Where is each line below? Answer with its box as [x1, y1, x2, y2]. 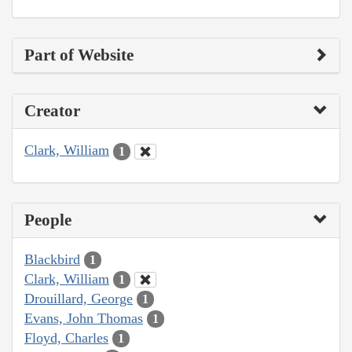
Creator [24, 101, 80, 121]
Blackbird [24, 251, 80, 267]
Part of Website [24, 46, 134, 65]
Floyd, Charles [24, 329, 108, 346]
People [24, 210, 71, 229]
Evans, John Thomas [24, 310, 143, 326]
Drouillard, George [24, 290, 133, 306]
